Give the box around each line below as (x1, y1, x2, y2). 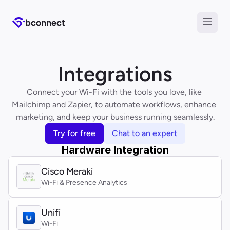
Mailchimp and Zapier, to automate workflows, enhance (12, 100, 216, 109)
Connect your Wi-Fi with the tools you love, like (26, 87, 202, 97)
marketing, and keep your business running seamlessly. (15, 112, 215, 122)
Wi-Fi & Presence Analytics (41, 178, 127, 187)
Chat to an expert (111, 128, 177, 138)
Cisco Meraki (41, 166, 93, 177)
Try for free (53, 128, 95, 138)
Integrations (57, 62, 172, 86)
